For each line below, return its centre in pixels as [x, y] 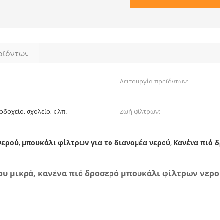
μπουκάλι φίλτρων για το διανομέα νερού [96, 143]
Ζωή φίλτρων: [140, 111]
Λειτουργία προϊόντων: [154, 81]
